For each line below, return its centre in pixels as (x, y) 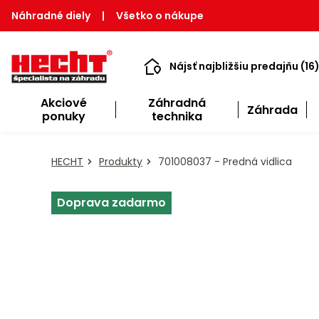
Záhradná (177, 103)
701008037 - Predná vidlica (224, 162)
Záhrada (272, 110)
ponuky (63, 116)
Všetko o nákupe (160, 16)
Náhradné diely (51, 16)
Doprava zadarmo (111, 203)
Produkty (121, 162)
